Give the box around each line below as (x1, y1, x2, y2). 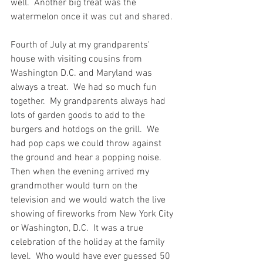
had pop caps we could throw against (11, 138, 164, 150)
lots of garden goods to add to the (11, 110, 147, 122)
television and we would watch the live (11, 194, 168, 206)
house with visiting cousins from (11, 53, 144, 65)
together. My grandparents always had (11, 96, 168, 107)
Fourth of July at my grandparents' (11, 39, 152, 51)
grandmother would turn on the (11, 180, 140, 192)
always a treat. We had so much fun (11, 82, 159, 93)
